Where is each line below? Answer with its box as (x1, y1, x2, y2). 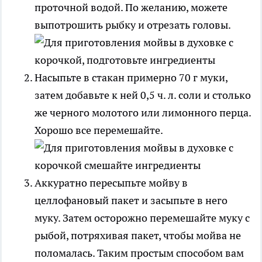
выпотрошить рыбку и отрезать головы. (35, 18, 230, 32)
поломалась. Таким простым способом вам (35, 246, 244, 260)
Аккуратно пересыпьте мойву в (35, 175, 188, 189)
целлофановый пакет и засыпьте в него (35, 193, 227, 207)
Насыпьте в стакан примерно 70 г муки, (35, 70, 227, 84)
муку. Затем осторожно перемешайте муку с (35, 211, 250, 225)
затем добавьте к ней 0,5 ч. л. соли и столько (35, 88, 251, 102)
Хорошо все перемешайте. (35, 123, 163, 137)
